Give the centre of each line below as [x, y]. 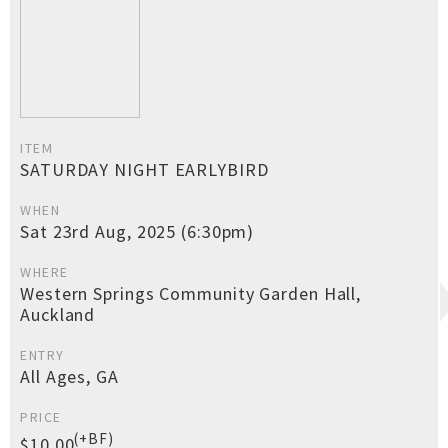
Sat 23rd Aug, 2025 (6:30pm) [137, 231]
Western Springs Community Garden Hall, [191, 293]
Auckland [58, 314]
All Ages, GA [69, 376]
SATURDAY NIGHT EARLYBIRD [144, 169]
